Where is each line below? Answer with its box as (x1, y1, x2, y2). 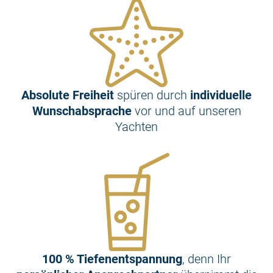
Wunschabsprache (32, 103, 132, 118)
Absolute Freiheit (21, 87, 117, 102)
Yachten (115, 119, 158, 134)
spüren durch (117, 87, 190, 102)
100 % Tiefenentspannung (42, 251, 182, 266)
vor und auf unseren (131, 103, 241, 118)
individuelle (190, 87, 252, 102)
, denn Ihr (182, 251, 231, 266)
